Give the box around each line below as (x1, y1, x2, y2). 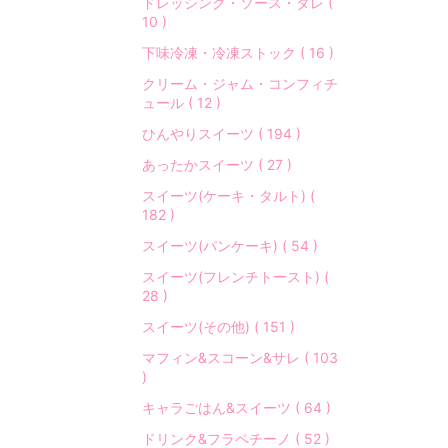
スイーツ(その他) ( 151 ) (142, 318, 295, 335)
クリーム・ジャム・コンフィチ (142, 75, 338, 92)
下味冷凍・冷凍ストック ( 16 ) (142, 44, 334, 61)
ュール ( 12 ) (142, 94, 221, 111)
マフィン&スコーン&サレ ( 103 (142, 349, 338, 366)
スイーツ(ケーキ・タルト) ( (142, 187, 315, 204)
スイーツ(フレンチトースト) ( (142, 268, 329, 285)
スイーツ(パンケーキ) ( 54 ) (142, 237, 318, 254)
